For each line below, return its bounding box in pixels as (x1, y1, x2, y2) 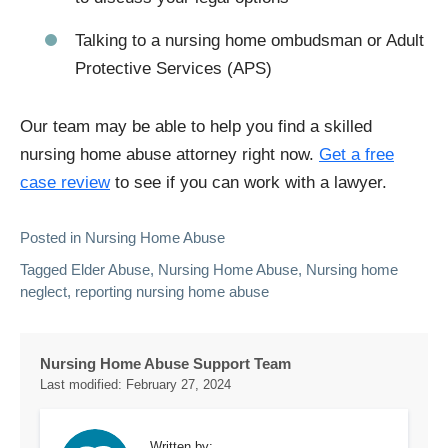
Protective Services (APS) (75, 59, 272, 79)
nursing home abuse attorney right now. (20, 145, 319, 165)
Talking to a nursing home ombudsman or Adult (75, 31, 424, 51)
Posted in (20, 229, 85, 247)
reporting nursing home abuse (75, 283, 269, 301)
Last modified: (40, 377, 126, 393)
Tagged (20, 261, 71, 279)
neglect (20, 283, 67, 301)
